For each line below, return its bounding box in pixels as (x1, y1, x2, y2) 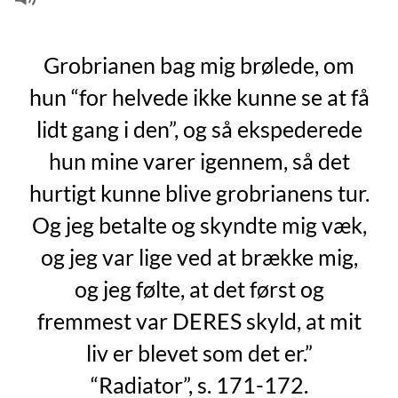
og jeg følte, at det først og (74, 275, 324, 302)
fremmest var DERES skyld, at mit (36, 306, 362, 334)
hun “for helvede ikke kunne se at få (28, 83, 370, 110)
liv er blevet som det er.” (85, 338, 313, 366)
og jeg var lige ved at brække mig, (40, 243, 358, 270)
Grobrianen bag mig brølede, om (44, 51, 354, 78)
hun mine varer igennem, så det (48, 147, 350, 174)
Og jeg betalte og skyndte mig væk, (31, 211, 367, 238)
